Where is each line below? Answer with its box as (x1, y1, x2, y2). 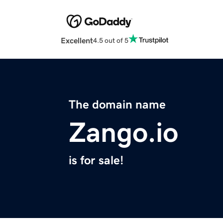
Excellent (61, 36, 93, 45)
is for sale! (69, 154, 123, 167)
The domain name (69, 99, 166, 111)
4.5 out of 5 (93, 36, 128, 44)
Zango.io (69, 118, 178, 147)
